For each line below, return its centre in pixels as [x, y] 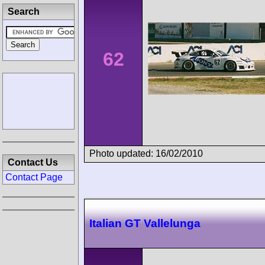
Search [24, 12]
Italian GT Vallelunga [145, 224]
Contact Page [34, 177]
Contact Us [33, 162]
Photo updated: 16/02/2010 [146, 153]
